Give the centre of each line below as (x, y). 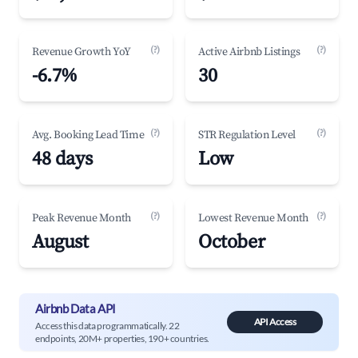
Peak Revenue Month (82, 218)
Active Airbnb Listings (249, 52)
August (60, 242)
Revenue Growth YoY (82, 52)
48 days (62, 159)
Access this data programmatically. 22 (107, 325)
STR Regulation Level (247, 135)
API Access (275, 322)
